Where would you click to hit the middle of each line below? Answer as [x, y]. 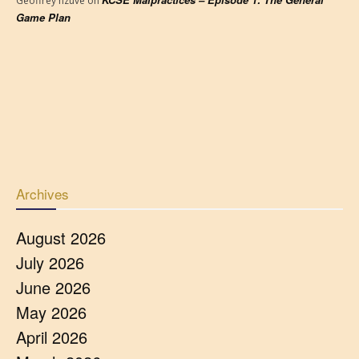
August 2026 [61, 238]
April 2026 [52, 337]
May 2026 [51, 312]
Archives [42, 194]
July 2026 [50, 262]
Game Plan [43, 17]
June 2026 [53, 287]
